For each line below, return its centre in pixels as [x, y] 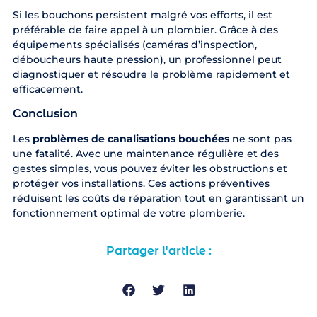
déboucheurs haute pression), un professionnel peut [147, 59]
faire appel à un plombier [149, 29]
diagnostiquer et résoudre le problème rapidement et [151, 74]
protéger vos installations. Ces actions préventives [141, 183]
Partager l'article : [158, 250]
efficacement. [47, 89]
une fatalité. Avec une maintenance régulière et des [145, 153]
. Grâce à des [246, 29]
